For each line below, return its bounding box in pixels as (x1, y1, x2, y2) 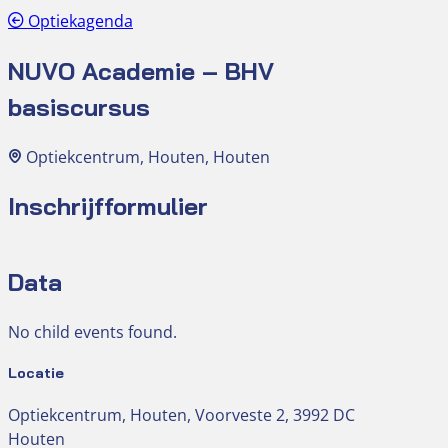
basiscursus (8, 91, 150, 122)
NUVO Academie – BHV (8, 55, 274, 86)
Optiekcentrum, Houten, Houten (26, 145, 270, 168)
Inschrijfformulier (8, 191, 208, 222)
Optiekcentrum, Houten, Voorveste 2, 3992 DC (8, 404, 355, 427)
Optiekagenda (24, 9, 133, 32)
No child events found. (8, 321, 177, 344)
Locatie (8, 364, 64, 383)
